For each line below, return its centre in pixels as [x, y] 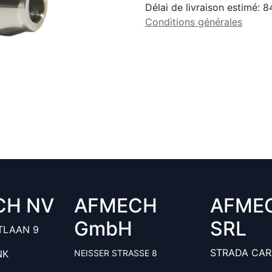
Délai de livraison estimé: [204, 7]
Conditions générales [194, 22]
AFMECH [116, 206]
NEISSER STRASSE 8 [116, 253]
